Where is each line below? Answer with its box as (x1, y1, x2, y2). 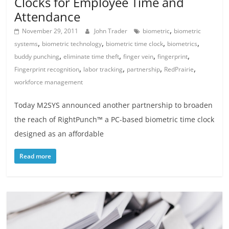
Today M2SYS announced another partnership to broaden (14, 100, 213, 110)
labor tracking (83, 65, 123, 74)
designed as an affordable (14, 129, 104, 139)
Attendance (14, 8, 81, 25)
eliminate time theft (63, 52, 120, 61)
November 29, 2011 (22, 27, 79, 35)
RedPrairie (164, 65, 194, 74)
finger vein (123, 52, 154, 61)
